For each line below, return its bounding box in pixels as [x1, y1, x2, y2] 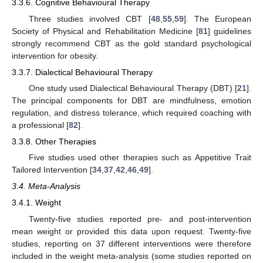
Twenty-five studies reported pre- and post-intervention [28, 214, 251, 224]
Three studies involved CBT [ [28, 14, 151, 23]
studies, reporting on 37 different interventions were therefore [12, 238, 251, 248]
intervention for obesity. [12, 50, 98, 60]
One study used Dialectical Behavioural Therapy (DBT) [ [28, 83, 237, 93]
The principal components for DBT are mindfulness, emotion [12, 95, 251, 105]
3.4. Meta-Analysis [12, 181, 80, 191]
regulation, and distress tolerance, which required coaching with [12, 107, 251, 117]
